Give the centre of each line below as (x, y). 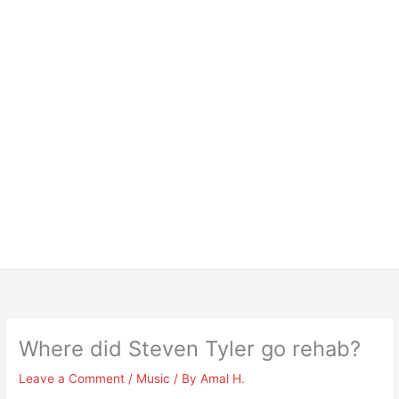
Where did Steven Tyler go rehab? (190, 349)
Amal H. (223, 379)
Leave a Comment (72, 379)
